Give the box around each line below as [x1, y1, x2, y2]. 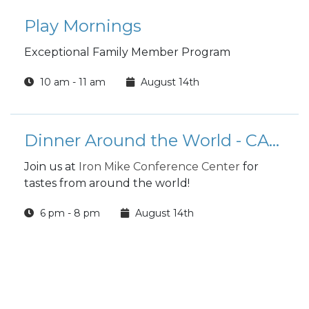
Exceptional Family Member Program [24, 46, 230, 59]
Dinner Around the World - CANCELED [269, 130, 279, 150]
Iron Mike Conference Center [79, 160, 240, 173]
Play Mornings [24, 16, 141, 36]
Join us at [24, 160, 79, 173]
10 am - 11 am [37, 76, 106, 88]
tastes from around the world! [24, 177, 190, 190]
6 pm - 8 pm [37, 207, 100, 219]
